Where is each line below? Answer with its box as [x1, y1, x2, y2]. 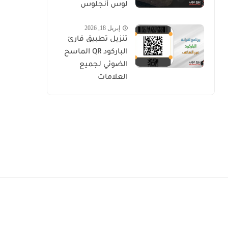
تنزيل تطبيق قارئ [68, 35, 128, 44]
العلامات [98, 73, 128, 82]
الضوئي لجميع [79, 61, 128, 69]
